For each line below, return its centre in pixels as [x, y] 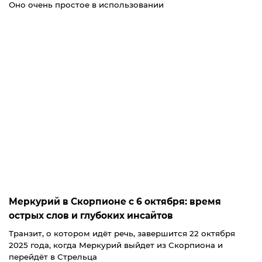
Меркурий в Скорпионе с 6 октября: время [115, 202]
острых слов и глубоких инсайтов [91, 216]
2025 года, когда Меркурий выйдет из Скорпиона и [116, 245]
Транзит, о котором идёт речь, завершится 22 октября [122, 234]
